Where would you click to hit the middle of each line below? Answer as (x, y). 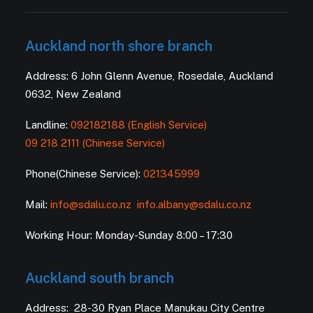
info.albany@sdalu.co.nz (196, 204)
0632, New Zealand (73, 94)
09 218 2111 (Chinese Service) (95, 143)
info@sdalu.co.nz (92, 204)
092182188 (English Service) (139, 125)
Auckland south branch (100, 278)
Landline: (48, 125)
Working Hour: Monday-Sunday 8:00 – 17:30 (129, 235)
